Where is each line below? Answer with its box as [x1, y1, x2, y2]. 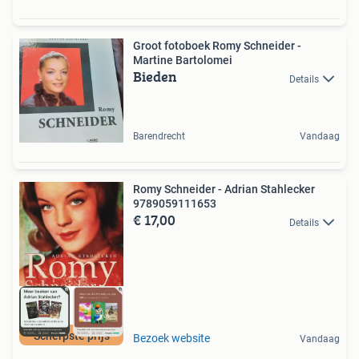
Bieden [133, 66, 177, 88]
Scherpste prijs [33, 329, 110, 342]
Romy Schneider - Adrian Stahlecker [133, 183, 315, 196]
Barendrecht [133, 131, 185, 143]
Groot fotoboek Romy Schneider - [133, 39, 301, 53]
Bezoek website [133, 331, 210, 345]
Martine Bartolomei [133, 54, 232, 67]
